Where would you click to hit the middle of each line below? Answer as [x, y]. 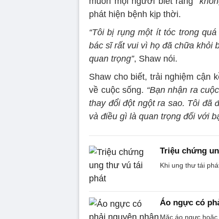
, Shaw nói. [156, 58]
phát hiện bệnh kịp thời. [135, 14]
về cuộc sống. [118, 90]
